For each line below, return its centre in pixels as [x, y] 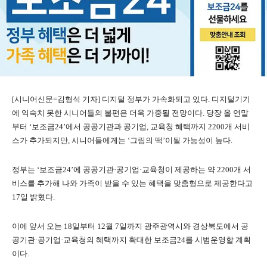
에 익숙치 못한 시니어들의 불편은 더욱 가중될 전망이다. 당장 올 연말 [130, 113]
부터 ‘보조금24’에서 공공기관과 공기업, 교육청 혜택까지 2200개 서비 [131, 127]
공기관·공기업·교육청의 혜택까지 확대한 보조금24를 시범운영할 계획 [131, 240]
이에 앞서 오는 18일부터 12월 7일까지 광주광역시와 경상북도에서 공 [130, 226]
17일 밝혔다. [33, 197]
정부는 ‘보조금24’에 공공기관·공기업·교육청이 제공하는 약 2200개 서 [131, 170]
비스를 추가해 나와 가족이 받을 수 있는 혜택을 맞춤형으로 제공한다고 [132, 184]
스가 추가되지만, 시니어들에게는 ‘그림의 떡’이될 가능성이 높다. [122, 141]
